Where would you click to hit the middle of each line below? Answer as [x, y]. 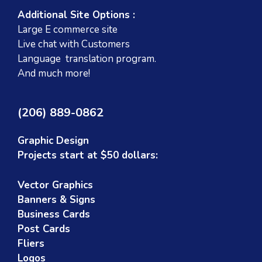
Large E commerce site [68, 30]
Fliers [31, 243]
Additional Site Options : [76, 15]
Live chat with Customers [74, 44]
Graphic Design [53, 141]
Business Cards [54, 214]
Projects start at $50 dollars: [88, 156]
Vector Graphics [55, 185]
